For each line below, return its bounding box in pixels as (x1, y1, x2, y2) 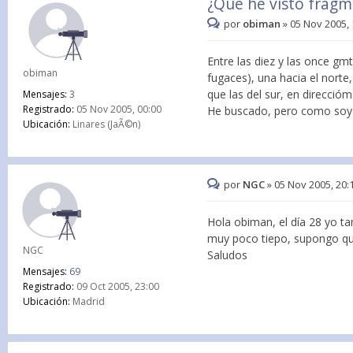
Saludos (207, 247, 248, 262)
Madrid (70, 295, 105, 308)
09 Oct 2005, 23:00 (74, 280, 159, 293)
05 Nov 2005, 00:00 (74, 102, 162, 116)
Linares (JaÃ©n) (70, 117, 140, 131)
